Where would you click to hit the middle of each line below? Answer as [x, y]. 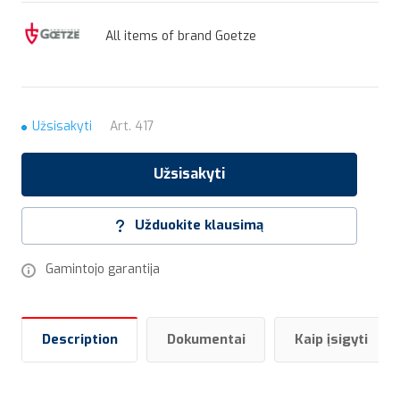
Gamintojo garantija [103, 269]
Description [80, 339]
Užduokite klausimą [199, 225]
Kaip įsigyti [331, 339]
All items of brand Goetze [181, 36]
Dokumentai [206, 339]
